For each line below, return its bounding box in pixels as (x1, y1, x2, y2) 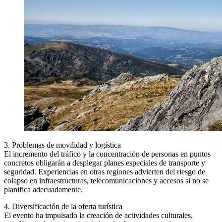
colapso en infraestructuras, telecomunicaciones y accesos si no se (4, 176, 209, 185)
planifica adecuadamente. (4, 185, 83, 194)
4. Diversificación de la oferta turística (4, 202, 122, 211)
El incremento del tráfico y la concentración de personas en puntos (4, 150, 211, 159)
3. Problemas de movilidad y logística (4, 141, 121, 150)
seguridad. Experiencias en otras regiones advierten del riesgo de (4, 167, 205, 176)
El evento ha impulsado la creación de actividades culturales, (4, 211, 193, 220)
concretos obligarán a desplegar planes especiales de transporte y (4, 159, 205, 167)
